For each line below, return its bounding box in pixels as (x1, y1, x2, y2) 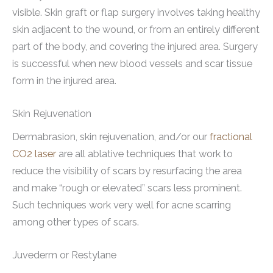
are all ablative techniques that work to (56, 147, 233, 160)
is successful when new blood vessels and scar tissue (12, 57, 252, 69)
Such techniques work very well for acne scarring (12, 199, 231, 211)
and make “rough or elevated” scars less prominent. (12, 182, 242, 194)
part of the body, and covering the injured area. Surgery (12, 40, 258, 52)
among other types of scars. (12, 216, 139, 228)
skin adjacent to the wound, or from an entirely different (12, 23, 260, 35)
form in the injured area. (12, 74, 116, 87)
